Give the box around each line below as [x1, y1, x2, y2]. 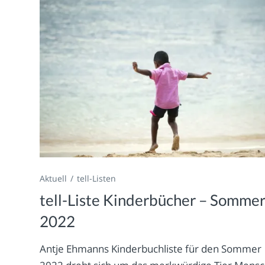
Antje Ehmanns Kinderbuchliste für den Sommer [40, 242, 262, 256]
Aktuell [40, 173, 67, 185]
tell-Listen [77, 173, 117, 185]
